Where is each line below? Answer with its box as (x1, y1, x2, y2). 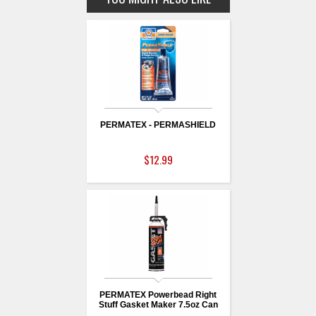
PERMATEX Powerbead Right (99, 290, 217, 300)
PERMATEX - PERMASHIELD (100, 120, 216, 130)
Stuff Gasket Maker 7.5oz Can (98, 300, 218, 310)
